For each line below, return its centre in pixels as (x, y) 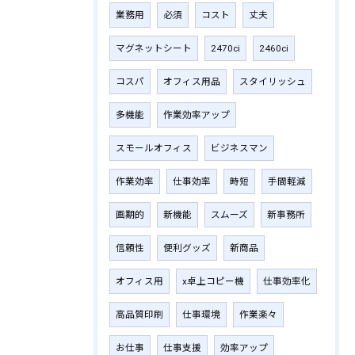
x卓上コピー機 (213, 281)
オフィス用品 (192, 81)
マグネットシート (154, 48)
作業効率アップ (197, 115)
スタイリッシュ (273, 81)
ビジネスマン (239, 148)
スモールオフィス (154, 148)
